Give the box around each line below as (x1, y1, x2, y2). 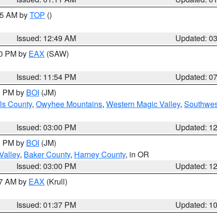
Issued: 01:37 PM (16, 199, 77, 210)
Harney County (74, 149, 125, 160)
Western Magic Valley (106, 98, 180, 109)
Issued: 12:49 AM (16, 32, 77, 44)
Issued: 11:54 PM (16, 71, 77, 82)
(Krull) (45, 176, 67, 187)
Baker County (24, 149, 70, 160)
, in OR (125, 149, 149, 160)
